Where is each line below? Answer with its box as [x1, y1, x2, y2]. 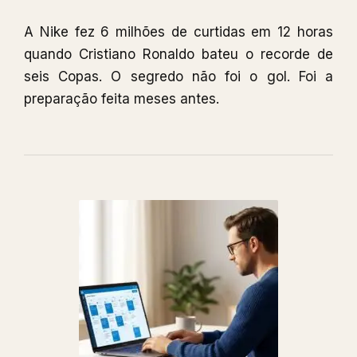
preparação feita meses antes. [24, 91, 219, 107]
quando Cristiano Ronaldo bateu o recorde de [24, 46, 333, 62]
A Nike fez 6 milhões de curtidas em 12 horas [24, 24, 333, 40]
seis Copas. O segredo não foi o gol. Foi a [24, 69, 333, 84]
